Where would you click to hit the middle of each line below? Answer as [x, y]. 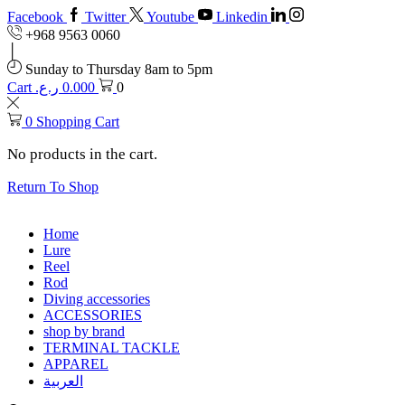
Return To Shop [53, 187]
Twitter [105, 17]
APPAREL [76, 364]
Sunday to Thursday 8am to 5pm [119, 69]
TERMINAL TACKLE [112, 348]
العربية [63, 381]
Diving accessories [97, 299]
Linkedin [242, 17]
